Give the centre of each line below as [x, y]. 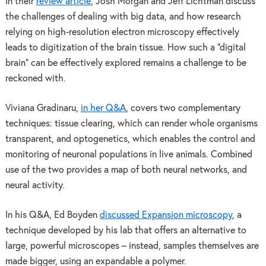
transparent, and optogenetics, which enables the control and [130, 139]
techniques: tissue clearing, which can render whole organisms [131, 124]
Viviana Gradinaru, [43, 108]
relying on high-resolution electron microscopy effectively [122, 33]
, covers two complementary [183, 108]
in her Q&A [103, 108]
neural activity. [35, 186]
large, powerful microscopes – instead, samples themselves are [132, 246]
